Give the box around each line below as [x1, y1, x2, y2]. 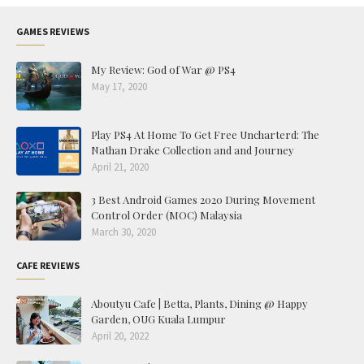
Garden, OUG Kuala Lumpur [91, 312, 226, 326]
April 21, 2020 [92, 160, 149, 174]
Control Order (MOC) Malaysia [91, 208, 242, 222]
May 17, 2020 [92, 80, 147, 93]
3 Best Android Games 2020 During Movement [91, 193, 315, 206]
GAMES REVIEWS [16, 25, 89, 37]
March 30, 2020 [92, 225, 156, 239]
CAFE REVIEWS [16, 259, 80, 271]
